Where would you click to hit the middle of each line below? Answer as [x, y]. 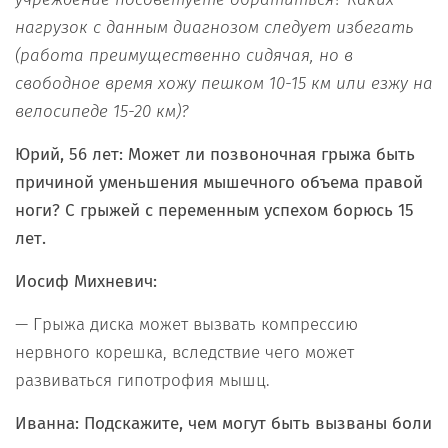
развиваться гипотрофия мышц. [142, 380]
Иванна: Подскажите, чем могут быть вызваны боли [223, 423]
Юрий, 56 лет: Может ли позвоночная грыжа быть [215, 154]
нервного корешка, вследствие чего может [184, 352]
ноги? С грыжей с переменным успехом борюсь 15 [214, 210]
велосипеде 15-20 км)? [104, 111]
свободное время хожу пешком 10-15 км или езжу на [224, 83]
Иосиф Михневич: [86, 281]
